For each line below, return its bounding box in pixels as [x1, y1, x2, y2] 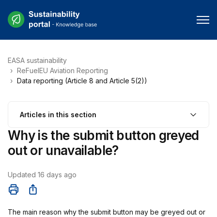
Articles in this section [20, 110, 96, 119]
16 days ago [38, 170, 77, 179]
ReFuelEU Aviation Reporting [17, 66, 108, 75]
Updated [8, 170, 38, 179]
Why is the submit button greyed [8, 128, 199, 143]
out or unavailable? [8, 143, 119, 158]
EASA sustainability [8, 56, 67, 64]
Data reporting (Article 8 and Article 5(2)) [17, 77, 147, 85]
